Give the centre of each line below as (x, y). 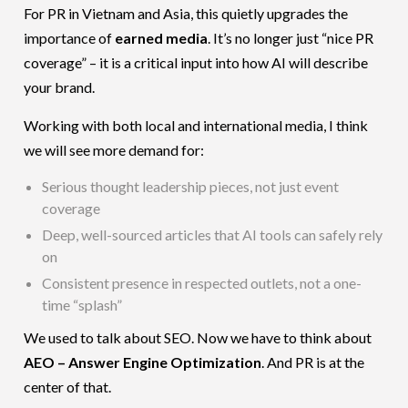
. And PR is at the (313, 362)
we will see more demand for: (114, 149)
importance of (70, 37)
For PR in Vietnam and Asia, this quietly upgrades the (186, 13)
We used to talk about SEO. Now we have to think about (198, 337)
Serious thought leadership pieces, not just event (191, 186)
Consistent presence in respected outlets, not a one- (202, 282)
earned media (162, 37)
